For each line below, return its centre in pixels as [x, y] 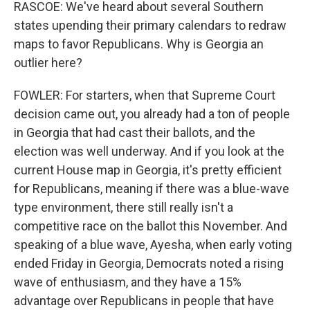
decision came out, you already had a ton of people [152, 114]
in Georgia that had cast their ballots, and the [135, 133]
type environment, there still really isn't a [124, 207]
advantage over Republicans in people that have [144, 301]
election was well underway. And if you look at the [149, 151]
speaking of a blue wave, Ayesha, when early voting [153, 245]
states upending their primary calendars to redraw [150, 25]
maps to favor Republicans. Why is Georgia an [139, 44]
